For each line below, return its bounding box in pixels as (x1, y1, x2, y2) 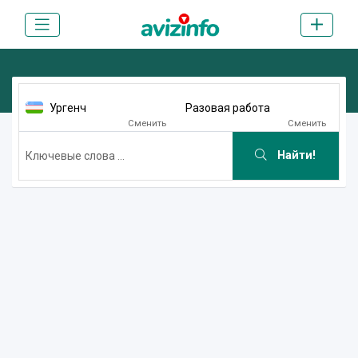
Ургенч (50, 101, 86, 114)
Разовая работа (185, 101, 270, 114)
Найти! (274, 149, 316, 163)
